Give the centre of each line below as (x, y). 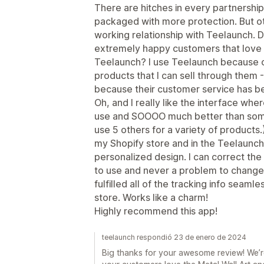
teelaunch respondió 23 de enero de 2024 (174, 237)
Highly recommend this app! (156, 211)
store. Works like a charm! (151, 197)
